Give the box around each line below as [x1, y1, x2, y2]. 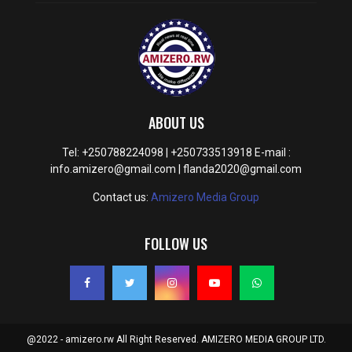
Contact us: [93, 191, 151, 204]
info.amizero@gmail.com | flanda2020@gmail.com [50, 163, 302, 176]
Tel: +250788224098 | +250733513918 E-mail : [61, 146, 291, 159]
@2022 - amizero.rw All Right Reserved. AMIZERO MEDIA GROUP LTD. [26, 334, 326, 346]
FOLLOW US [145, 233, 207, 255]
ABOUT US [148, 112, 204, 134]
